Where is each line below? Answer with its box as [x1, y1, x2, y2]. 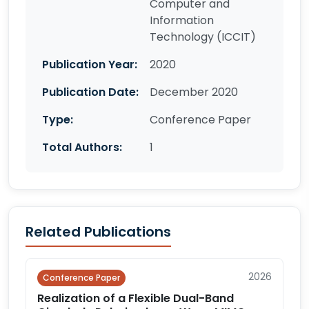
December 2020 [150, 84, 238, 100]
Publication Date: [42, 84, 139, 100]
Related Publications [26, 222, 171, 241]
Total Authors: [42, 139, 122, 155]
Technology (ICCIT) [150, 29, 256, 45]
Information [150, 12, 214, 28]
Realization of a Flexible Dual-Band [37, 290, 234, 306]
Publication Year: [42, 57, 137, 72]
